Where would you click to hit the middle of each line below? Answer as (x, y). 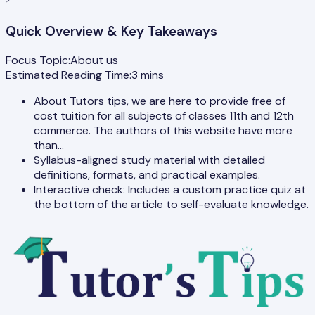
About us (94, 60)
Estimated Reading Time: (69, 75)
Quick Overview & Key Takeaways (111, 31)
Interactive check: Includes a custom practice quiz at (170, 190)
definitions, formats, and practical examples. (147, 175)
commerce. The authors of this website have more (163, 131)
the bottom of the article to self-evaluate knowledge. (171, 205)
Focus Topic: (38, 60)
